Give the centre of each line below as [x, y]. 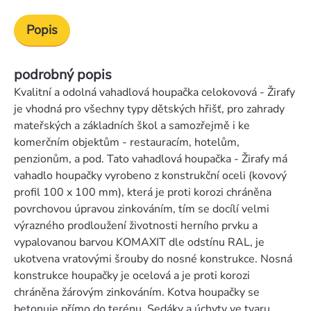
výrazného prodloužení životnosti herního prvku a [136, 226]
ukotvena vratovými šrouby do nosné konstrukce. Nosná [153, 259]
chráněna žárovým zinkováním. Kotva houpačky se [137, 293]
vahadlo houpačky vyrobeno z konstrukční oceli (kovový [150, 176]
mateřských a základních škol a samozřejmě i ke [132, 126]
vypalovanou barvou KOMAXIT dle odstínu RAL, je [139, 243]
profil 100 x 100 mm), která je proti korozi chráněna [143, 193]
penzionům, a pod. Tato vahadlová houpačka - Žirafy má [151, 159]
